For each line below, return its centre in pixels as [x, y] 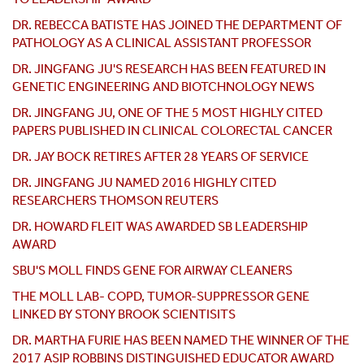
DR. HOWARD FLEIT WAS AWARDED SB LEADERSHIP [160, 227]
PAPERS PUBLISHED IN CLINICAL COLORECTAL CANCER [172, 131]
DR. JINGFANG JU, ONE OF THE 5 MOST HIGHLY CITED [167, 113]
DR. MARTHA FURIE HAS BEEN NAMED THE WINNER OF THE [181, 340]
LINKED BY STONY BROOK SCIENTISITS [124, 314]
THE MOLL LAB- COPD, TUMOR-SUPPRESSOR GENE [161, 297]
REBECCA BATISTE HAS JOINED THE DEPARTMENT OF [188, 25]
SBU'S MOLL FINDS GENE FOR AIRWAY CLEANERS [152, 271]
